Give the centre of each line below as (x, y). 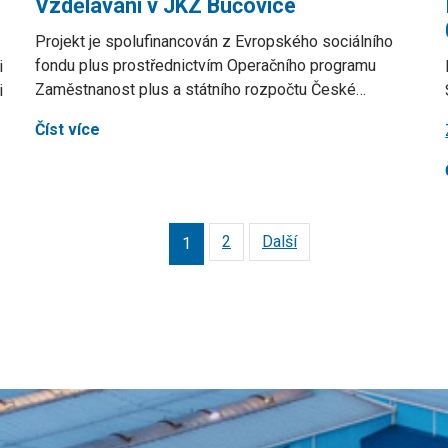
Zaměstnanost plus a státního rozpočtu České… (200, 89)
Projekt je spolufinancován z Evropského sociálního (213, 41)
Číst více (67, 129)
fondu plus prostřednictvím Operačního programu (205, 65)
